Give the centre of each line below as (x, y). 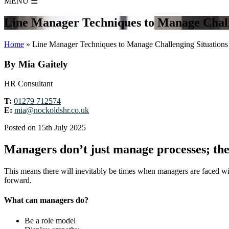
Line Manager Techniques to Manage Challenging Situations (130, 44)
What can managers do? (46, 200)
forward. (18, 180)
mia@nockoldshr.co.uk (52, 110)
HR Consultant (28, 84)
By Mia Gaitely (36, 64)
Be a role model (50, 220)
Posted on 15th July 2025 (45, 128)
